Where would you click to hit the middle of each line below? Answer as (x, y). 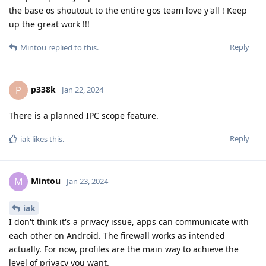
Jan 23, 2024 (87, 181)
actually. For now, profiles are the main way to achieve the (124, 249)
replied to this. (72, 48)
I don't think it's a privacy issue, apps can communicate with (129, 221)
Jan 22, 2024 (83, 89)
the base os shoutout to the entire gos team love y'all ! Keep (128, 11)
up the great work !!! (49, 24)
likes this (46, 139)
